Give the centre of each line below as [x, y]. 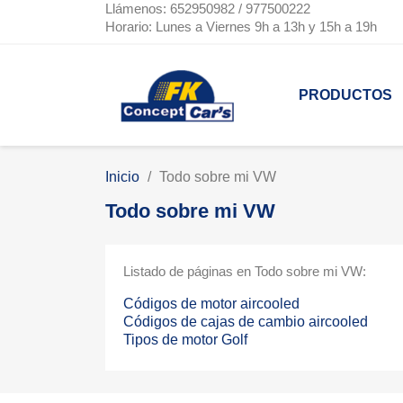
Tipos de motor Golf [185, 340]
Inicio [122, 177]
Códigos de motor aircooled [211, 304]
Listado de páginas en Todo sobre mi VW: [245, 272]
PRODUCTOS [345, 95]
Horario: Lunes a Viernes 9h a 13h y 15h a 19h [241, 27]
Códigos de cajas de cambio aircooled [246, 322]
